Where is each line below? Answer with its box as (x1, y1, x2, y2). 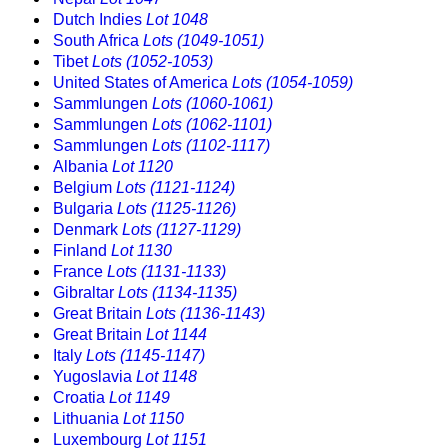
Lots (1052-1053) (92, 53, 213, 71)
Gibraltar (53, 284, 118, 302)
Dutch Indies (53, 11, 146, 29)
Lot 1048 (146, 11, 208, 29)
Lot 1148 (136, 368, 197, 386)
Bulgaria (53, 200, 117, 218)
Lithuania (53, 410, 123, 428)
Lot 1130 (111, 242, 172, 260)
